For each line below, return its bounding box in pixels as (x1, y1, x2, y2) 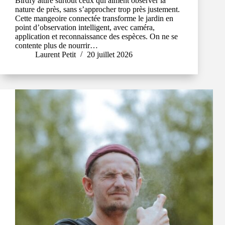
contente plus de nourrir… (15, 41, 98, 50)
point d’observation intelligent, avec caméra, (15, 23, 155, 32)
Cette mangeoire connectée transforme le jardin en (15, 14, 173, 23)
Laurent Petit (35, 50, 76, 59)
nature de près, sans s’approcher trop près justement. (15, 5, 180, 14)
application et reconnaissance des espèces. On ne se (15, 32, 178, 41)
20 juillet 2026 (87, 50, 133, 59)
